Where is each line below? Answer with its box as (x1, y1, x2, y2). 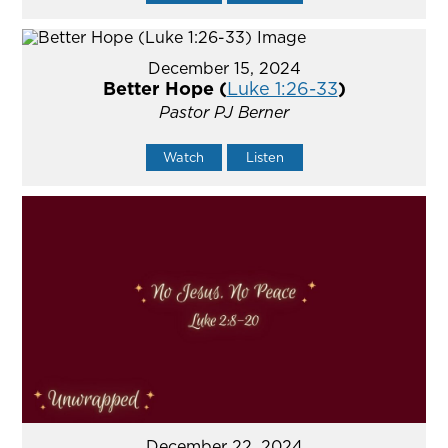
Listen (245, 148, 284, 167)
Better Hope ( (102, 76, 227, 102)
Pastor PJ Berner (159, 101, 289, 124)
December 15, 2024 (147, 57, 301, 80)
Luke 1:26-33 (226, 76, 338, 102)
